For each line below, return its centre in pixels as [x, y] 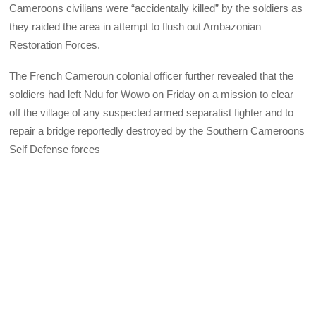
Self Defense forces [55, 150]
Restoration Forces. [55, 44]
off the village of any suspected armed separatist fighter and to [152, 113]
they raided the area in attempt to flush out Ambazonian [135, 26]
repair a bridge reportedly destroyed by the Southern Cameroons [157, 131]
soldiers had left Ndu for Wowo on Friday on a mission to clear [152, 95]
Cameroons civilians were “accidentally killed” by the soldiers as [156, 8]
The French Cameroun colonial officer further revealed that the [152, 76]
